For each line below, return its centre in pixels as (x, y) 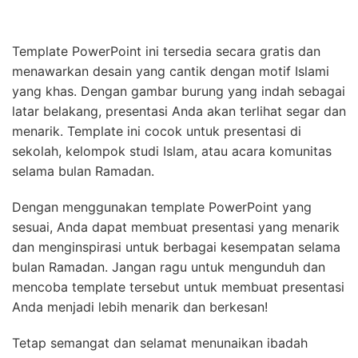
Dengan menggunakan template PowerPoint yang (162, 207)
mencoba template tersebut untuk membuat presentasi (178, 287)
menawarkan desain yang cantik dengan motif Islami (171, 72)
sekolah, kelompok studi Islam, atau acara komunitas (172, 151)
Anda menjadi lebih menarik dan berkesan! (140, 307)
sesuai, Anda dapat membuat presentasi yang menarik (176, 227)
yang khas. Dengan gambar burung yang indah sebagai (179, 91)
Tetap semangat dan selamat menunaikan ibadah (160, 343)
